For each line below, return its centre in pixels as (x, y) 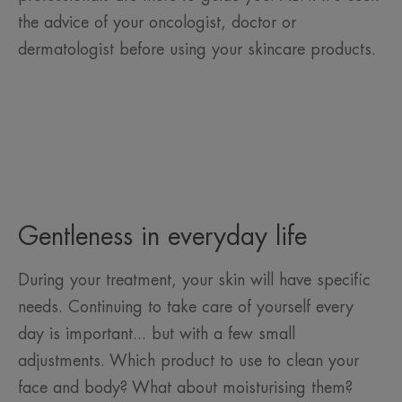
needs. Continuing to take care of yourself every (186, 307)
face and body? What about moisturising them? (185, 388)
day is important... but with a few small (157, 334)
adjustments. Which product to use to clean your (188, 361)
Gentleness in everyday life (166, 237)
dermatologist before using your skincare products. (197, 50)
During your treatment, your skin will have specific (194, 280)
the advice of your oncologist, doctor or (157, 23)
